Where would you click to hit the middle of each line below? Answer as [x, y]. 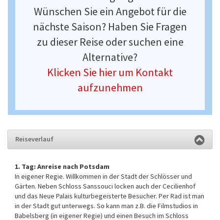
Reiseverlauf [34, 139]
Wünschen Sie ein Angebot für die [110, 12]
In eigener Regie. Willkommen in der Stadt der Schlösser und [103, 177]
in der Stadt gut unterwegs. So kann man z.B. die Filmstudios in [106, 206]
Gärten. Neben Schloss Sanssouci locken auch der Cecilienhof [105, 186]
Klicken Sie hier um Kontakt [110, 72]
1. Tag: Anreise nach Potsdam [62, 167]
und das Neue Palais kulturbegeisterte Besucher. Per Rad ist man [110, 196]
